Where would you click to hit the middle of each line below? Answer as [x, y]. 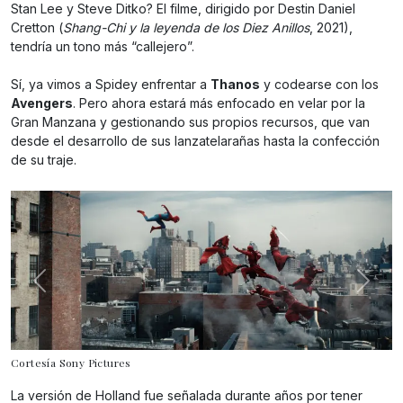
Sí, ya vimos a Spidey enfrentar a [111, 84]
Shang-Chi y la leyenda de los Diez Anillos [186, 27]
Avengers [42, 103]
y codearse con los [319, 84]
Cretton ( [37, 27]
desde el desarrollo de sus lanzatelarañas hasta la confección [195, 140]
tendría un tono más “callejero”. [103, 46]
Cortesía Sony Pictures [71, 362]
